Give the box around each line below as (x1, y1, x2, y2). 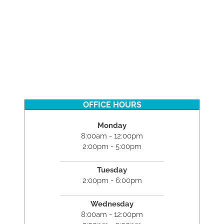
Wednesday (90, 199, 133, 208)
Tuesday (97, 165, 127, 174)
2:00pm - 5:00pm (82, 141, 141, 151)
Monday (97, 120, 126, 130)
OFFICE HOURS (82, 99, 141, 109)
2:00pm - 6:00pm (82, 175, 142, 185)
